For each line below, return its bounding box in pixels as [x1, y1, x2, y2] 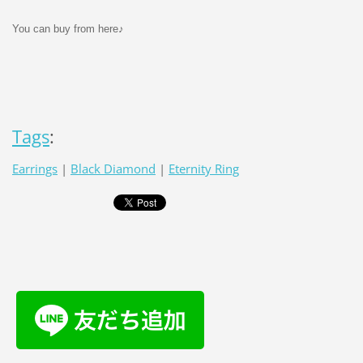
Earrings [11, 160, 58, 177]
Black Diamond [70, 160, 156, 177]
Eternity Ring [168, 160, 239, 177]
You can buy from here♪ [11, 22, 124, 35]
